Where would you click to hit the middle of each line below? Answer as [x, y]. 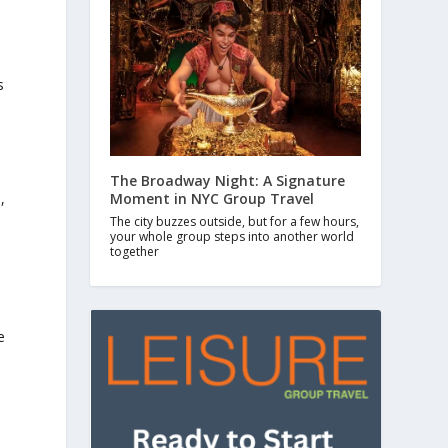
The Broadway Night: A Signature [228, 181]
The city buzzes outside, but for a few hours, [235, 222]
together [135, 252]
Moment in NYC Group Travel [212, 199]
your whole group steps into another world [232, 237]
